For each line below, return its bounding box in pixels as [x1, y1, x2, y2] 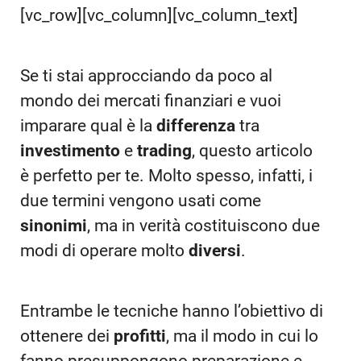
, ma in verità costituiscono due [87, 216, 320, 235]
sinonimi [20, 216, 87, 235]
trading [137, 141, 192, 160]
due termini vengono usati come [20, 191, 261, 210]
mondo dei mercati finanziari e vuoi [20, 91, 281, 110]
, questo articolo [192, 141, 313, 160]
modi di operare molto [20, 241, 189, 260]
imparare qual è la [20, 116, 156, 135]
